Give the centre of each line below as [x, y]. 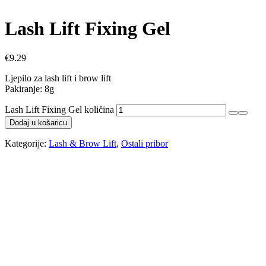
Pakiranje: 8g [29, 88]
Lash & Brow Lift [83, 143]
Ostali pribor [145, 143]
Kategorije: [27, 143]
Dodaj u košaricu [38, 122]
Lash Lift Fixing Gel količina [59, 109]
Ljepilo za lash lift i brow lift [58, 78]
